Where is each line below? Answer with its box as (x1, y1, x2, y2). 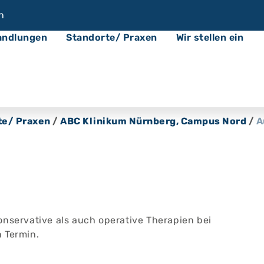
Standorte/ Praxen (66, 32, 157, 43)
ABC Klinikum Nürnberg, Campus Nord (60, 115, 246, 127)
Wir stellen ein (176, 32, 243, 43)
